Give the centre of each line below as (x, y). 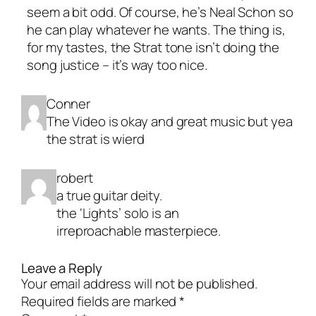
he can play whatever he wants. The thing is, (156, 30)
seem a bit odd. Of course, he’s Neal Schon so (160, 12)
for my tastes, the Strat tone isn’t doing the (153, 48)
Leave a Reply (62, 268)
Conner (68, 104)
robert (75, 178)
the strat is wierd (95, 139)
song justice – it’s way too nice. (117, 65)
